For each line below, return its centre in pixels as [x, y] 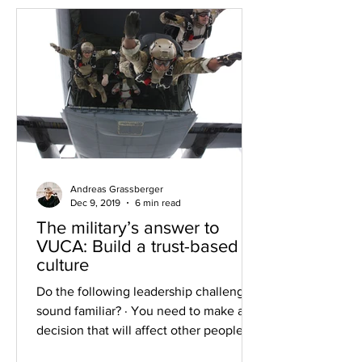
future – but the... [85, 349]
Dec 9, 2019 [95, 202]
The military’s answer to [128, 227]
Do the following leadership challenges [147, 291]
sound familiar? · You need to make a [140, 311]
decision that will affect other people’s [144, 330]
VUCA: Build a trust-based [64, 246]
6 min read [158, 202]
